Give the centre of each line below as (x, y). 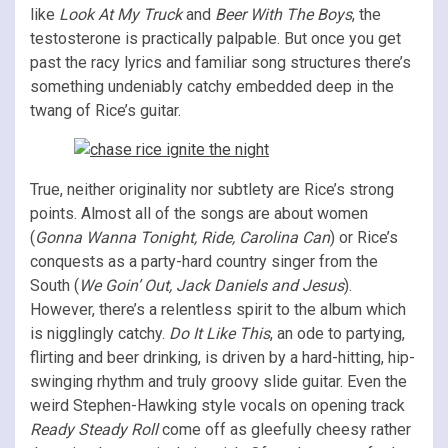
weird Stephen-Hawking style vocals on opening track (217, 405)
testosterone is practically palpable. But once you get (215, 38)
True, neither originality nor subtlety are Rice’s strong (212, 189)
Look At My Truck (120, 14)
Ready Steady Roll (94, 429)
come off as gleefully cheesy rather (284, 429)
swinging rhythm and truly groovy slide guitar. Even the (218, 381)
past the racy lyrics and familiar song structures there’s (220, 62)
